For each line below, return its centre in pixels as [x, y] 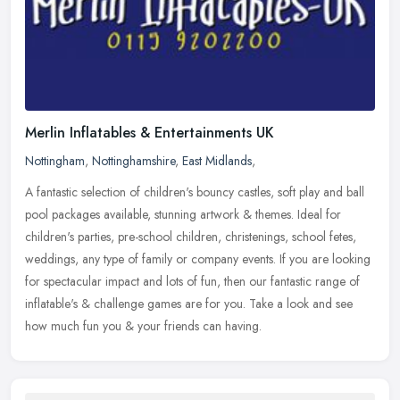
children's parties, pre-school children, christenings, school [175, 237]
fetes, [343, 237]
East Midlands [217, 161]
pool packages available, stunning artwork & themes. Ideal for [183, 215]
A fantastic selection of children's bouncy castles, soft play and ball [195, 192]
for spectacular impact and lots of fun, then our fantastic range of [192, 282]
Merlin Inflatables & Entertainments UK [150, 133]
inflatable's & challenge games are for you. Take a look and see [189, 304]
